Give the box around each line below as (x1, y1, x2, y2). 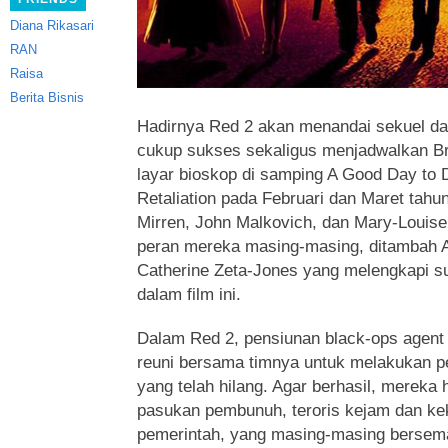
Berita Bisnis (10, 90, 84, 105)
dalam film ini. (137, 285, 241, 304)
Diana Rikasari (10, 18, 94, 33)
